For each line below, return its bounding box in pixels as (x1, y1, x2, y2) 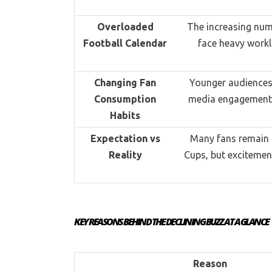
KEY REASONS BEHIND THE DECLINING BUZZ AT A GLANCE (74, 214, 269, 228)
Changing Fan (94, 76, 156, 88)
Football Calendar (83, 37, 167, 49)
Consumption (94, 93, 156, 104)
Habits (110, 109, 140, 121)
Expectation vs (90, 132, 160, 144)
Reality (108, 149, 142, 160)
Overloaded (97, 21, 154, 32)
